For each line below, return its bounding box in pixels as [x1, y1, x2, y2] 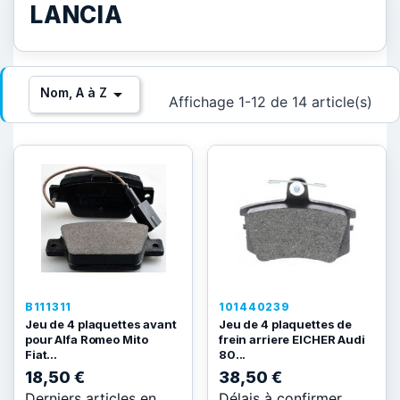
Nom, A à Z [40, 85, 107, 100]
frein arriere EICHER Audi [219, 332, 365, 346]
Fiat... [25, 347, 58, 362]
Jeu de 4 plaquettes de [219, 317, 353, 331]
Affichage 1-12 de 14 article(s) [168, 92, 372, 111]
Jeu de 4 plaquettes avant [25, 317, 177, 331]
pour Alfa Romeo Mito [25, 332, 148, 346]
